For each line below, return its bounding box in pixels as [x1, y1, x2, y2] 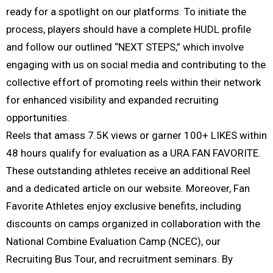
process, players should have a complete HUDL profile [6, 23, 251, 35]
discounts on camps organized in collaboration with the [6, 218, 260, 230]
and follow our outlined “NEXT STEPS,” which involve [6, 41, 244, 53]
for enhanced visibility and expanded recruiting [6, 94, 219, 106]
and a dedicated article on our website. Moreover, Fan [6, 182, 250, 194]
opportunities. [6, 112, 69, 124]
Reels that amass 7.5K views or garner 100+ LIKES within [6, 129, 267, 141]
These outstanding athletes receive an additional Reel [6, 165, 250, 177]
